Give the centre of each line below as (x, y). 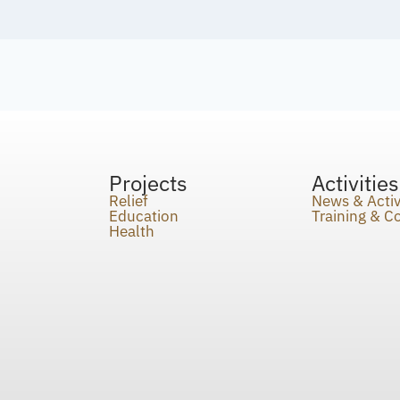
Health (132, 231)
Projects (148, 183)
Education (144, 216)
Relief (129, 200)
